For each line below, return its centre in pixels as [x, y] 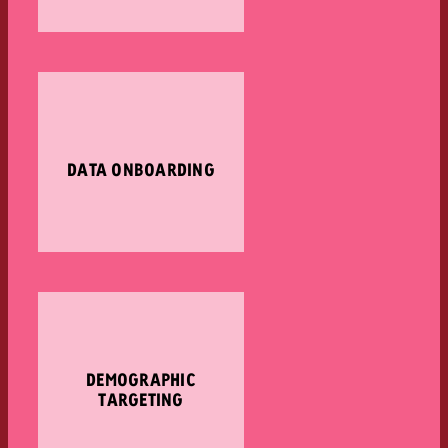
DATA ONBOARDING [141, 170]
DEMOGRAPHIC [141, 380]
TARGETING [141, 400]
